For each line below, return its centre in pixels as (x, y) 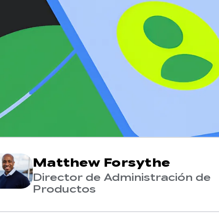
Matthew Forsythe (101, 163)
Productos (64, 189)
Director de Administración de (122, 178)
